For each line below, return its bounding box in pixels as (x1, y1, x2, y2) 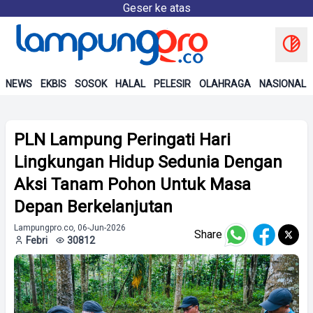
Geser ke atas (122, 1, 191, 15)
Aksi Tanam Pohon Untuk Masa (14, 175, 251, 194)
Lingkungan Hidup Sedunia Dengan (14, 152, 282, 172)
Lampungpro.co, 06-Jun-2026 (14, 223, 126, 233)
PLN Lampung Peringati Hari (14, 130, 231, 150)
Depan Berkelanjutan (14, 197, 173, 217)
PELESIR (154, 78, 191, 89)
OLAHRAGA (199, 78, 251, 89)
